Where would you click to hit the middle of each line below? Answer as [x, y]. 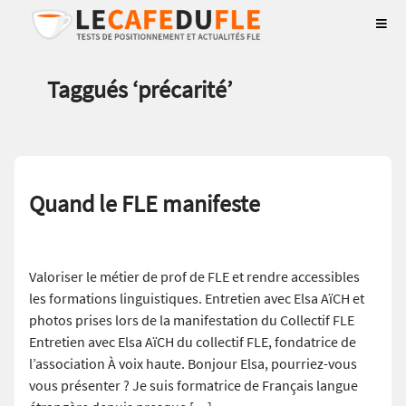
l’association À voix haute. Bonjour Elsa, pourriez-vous [193, 364]
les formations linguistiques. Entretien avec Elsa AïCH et [197, 299]
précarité [182, 89]
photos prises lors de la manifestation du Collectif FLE [192, 320]
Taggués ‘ [92, 89]
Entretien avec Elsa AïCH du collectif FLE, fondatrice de [193, 342]
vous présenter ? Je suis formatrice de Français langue [193, 386]
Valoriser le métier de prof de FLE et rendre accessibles [194, 277]
